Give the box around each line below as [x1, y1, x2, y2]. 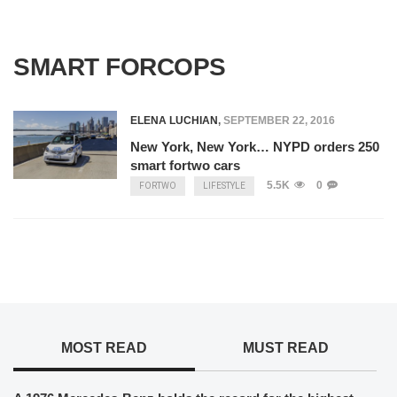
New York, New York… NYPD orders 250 [129, 139, 379, 154]
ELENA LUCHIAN [129, 114, 218, 127]
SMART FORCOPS [13, 53, 226, 81]
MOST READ [60, 340, 147, 355]
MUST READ [242, 340, 329, 355]
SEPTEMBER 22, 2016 [222, 114, 335, 127]
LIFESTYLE [202, 181, 245, 191]
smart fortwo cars [129, 158, 240, 173]
